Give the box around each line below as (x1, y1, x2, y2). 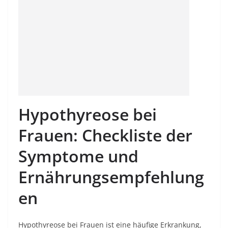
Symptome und (18, 145, 138, 167)
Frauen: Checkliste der (18, 124, 192, 146)
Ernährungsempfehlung (18, 166, 204, 188)
